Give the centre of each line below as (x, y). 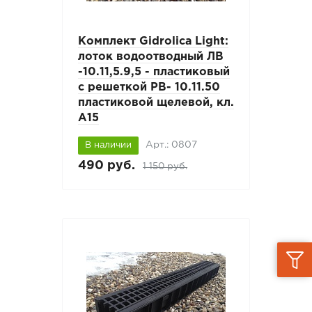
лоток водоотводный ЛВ (151, 57)
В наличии (109, 146)
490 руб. (107, 166)
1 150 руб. (165, 167)
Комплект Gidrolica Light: (154, 42)
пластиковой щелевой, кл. (156, 103)
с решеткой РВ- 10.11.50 (149, 88)
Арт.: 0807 (172, 145)
